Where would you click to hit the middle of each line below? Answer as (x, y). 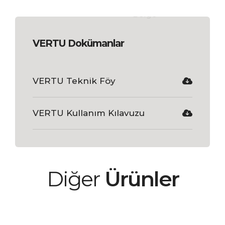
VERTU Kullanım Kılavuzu (88, 113)
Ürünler (141, 179)
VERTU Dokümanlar (78, 43)
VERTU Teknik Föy (74, 81)
